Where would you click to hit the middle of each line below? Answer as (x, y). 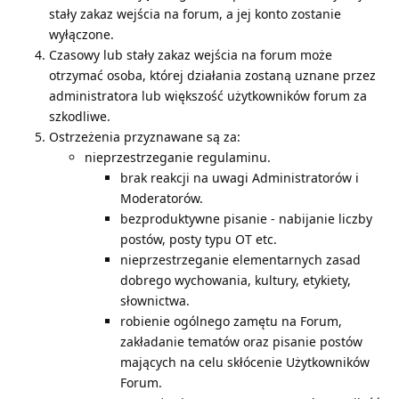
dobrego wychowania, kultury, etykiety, (236, 280)
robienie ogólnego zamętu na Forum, (231, 321)
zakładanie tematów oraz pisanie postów (241, 341)
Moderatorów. (162, 198)
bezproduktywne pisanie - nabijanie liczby (246, 218)
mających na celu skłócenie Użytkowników (245, 362)
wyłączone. (81, 34)
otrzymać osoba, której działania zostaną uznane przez (212, 75)
